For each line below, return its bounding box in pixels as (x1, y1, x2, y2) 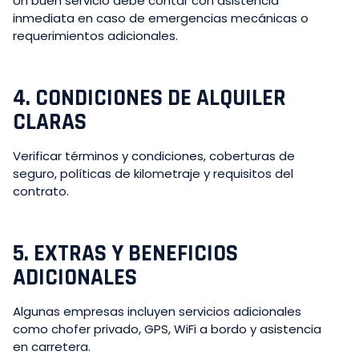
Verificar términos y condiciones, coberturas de (13, 147, 295, 164)
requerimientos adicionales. (13, 26, 178, 44)
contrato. (13, 182, 69, 200)
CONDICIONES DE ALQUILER (35, 83, 286, 113)
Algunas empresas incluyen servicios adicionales (13, 302, 301, 320)
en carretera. (13, 337, 91, 355)
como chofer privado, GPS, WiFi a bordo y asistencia (13, 320, 321, 337)
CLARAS (13, 107, 87, 137)
